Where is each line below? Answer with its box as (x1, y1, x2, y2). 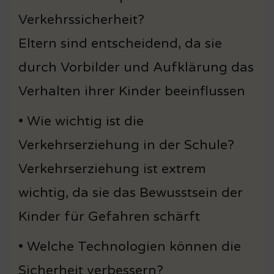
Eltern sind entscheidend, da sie (18, 35, 222, 51)
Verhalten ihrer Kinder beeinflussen (18, 83, 245, 99)
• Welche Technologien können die (18, 238, 241, 254)
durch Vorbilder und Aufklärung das (18, 59, 254, 75)
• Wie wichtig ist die (18, 113, 144, 129)
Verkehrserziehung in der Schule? (18, 136, 234, 153)
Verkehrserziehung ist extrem (18, 160, 206, 177)
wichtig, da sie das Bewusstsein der (18, 184, 243, 201)
